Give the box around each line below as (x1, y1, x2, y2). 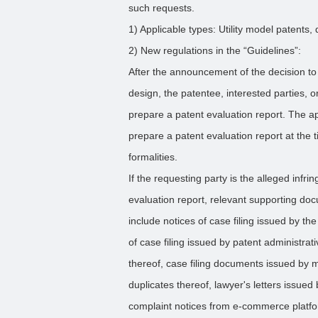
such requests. (128, 2, 195, 13)
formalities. (128, 151, 178, 163)
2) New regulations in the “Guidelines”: (128, 45, 302, 56)
